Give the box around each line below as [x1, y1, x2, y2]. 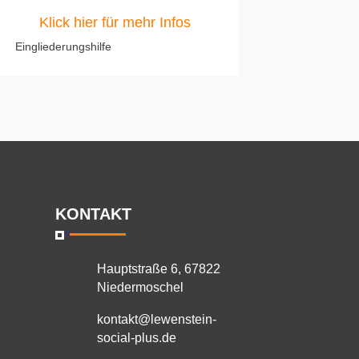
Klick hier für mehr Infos [38, 14, 191, 31]
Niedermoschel [97, 280, 184, 295]
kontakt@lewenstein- [97, 312, 217, 326]
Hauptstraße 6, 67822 [97, 262, 221, 276]
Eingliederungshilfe [14, 40, 111, 54]
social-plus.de [97, 330, 177, 345]
